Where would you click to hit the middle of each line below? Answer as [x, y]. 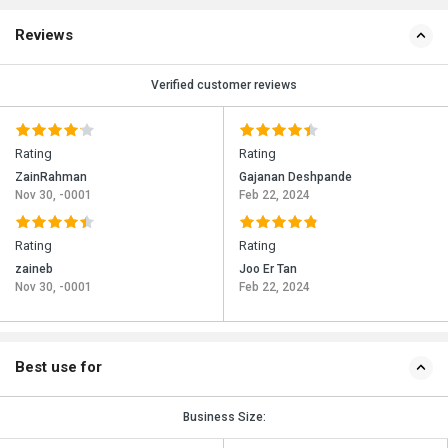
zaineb [34, 269]
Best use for [58, 367]
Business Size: [224, 417]
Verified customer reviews [224, 85]
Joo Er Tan [268, 269]
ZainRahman [51, 177]
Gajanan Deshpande [295, 177]
